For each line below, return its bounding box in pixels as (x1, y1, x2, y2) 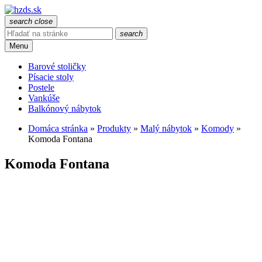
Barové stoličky (28, 61, 86, 71)
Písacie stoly (28, 72, 74, 82)
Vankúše (28, 93, 60, 103)
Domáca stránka (28, 123, 88, 133)
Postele (28, 82, 54, 92)
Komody (201, 123, 234, 133)
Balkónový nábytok (28, 104, 101, 113)
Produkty (97, 123, 131, 133)
